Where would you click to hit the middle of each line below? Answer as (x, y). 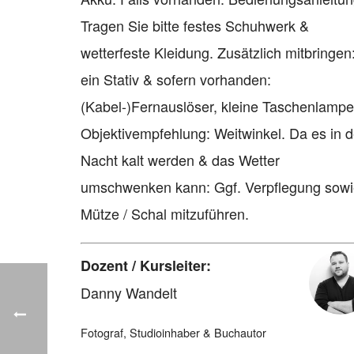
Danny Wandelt (129, 293)
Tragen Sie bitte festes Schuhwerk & (195, 26)
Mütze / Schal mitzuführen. (165, 214)
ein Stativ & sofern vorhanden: (176, 79)
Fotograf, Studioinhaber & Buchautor (173, 333)
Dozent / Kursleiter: (146, 266)
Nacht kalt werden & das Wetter (180, 160)
